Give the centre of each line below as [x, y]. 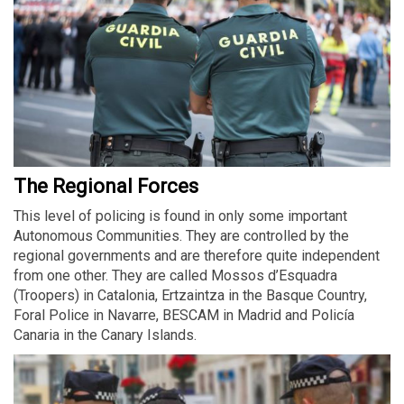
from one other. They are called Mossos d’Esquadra [175, 275]
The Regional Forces [106, 186]
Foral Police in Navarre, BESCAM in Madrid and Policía [184, 315]
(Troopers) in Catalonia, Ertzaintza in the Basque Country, [190, 295]
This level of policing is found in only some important [180, 216]
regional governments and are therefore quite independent [197, 255]
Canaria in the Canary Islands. [109, 335]
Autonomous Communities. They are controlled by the [181, 235]
